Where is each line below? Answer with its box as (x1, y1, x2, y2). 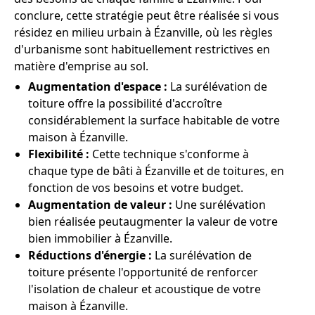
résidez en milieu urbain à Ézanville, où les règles (14, 25, 273, 40)
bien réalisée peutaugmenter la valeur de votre (28, 214, 278, 229)
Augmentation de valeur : (28, 197, 172, 212)
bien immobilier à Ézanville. (28, 231, 172, 246)
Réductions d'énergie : (28, 247, 152, 263)
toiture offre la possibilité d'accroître (28, 96, 222, 111)
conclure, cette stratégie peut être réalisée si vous (14, 8, 279, 23)
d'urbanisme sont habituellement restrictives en (14, 41, 270, 57)
